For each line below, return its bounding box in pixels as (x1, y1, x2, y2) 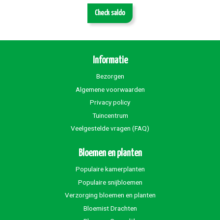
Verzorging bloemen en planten (64, 191, 156, 199)
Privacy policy (90, 98, 130, 107)
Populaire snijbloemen (78, 178, 142, 186)
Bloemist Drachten (83, 204, 137, 212)
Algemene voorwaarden (75, 85, 145, 93)
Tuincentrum (92, 111, 128, 119)
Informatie (92, 56, 128, 66)
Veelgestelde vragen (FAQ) (71, 124, 149, 133)
